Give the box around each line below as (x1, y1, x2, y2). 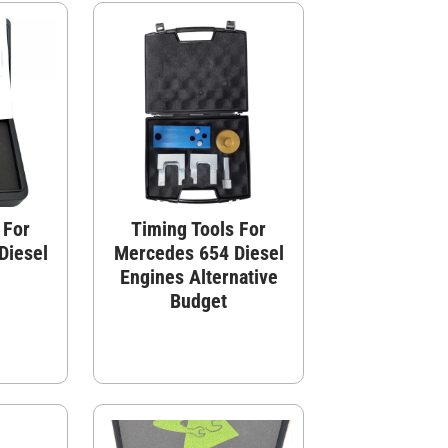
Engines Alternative (119, 264, 278, 289)
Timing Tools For (131, 216, 267, 241)
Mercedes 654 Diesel (113, 240, 284, 265)
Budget (170, 288, 228, 313)
